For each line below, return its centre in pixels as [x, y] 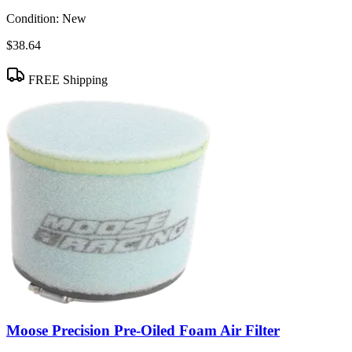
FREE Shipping [66, 79]
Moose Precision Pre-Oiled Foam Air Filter [143, 330]
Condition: [33, 18]
